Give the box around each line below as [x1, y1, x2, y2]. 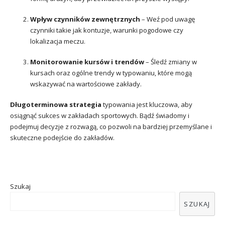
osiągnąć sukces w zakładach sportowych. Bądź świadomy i [10, 110, 189, 120]
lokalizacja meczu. [30, 37, 85, 46]
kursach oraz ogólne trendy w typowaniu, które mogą [30, 68, 192, 77]
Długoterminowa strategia [10, 99, 101, 109]
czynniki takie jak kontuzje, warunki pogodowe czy [30, 26, 183, 35]
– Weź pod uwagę [140, 15, 195, 24]
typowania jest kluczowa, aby [101, 99, 192, 109]
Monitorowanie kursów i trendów [30, 57, 144, 66]
